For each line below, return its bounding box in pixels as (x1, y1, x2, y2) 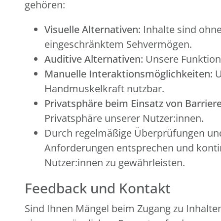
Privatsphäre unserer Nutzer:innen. (44, 111, 204, 125)
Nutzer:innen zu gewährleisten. (44, 156, 185, 169)
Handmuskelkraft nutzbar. (44, 82, 164, 95)
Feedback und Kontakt (25, 179, 171, 197)
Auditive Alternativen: (44, 52, 143, 66)
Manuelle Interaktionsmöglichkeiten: (44, 67, 213, 80)
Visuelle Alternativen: (44, 23, 141, 36)
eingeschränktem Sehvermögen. (44, 37, 192, 51)
